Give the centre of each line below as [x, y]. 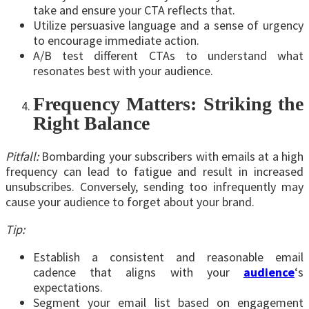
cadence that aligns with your [138, 272]
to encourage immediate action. [116, 40]
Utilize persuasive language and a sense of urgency [168, 25]
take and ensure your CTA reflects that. [134, 10]
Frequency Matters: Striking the [168, 103]
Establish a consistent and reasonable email [168, 257]
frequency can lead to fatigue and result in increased [154, 172]
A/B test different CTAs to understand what [168, 55]
